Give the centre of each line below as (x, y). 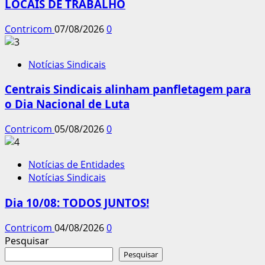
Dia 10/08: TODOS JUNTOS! (77, 202)
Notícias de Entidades (77, 165)
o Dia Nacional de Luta (67, 104)
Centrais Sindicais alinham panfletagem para (128, 89)
